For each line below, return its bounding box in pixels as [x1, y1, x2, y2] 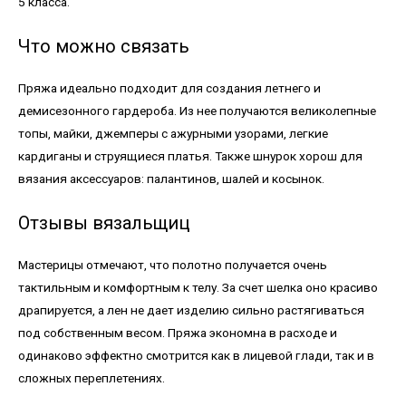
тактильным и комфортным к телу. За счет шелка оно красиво [18, 279, 378, 295]
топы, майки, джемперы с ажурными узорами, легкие [18, 126, 328, 140]
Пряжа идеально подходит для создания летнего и [18, 81, 321, 95]
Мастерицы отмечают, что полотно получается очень [18, 256, 327, 272]
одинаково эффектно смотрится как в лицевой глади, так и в [18, 347, 374, 362]
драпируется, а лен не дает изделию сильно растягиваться [18, 302, 364, 317]
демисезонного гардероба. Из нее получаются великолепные [18, 103, 376, 118]
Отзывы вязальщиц [18, 211, 189, 234]
